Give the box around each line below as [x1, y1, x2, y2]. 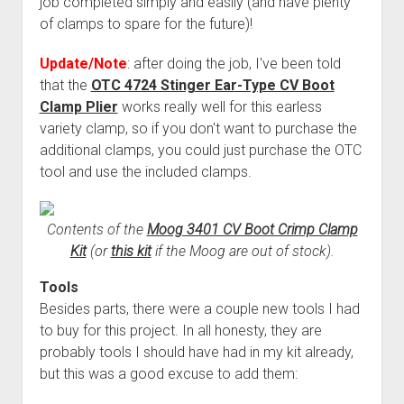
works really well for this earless [117, 97, 322, 115]
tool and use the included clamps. [39, 162, 252, 180]
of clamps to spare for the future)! [39, 14, 252, 32]
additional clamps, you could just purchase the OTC [39, 141, 362, 159]
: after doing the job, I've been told [126, 54, 341, 72]
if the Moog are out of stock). [151, 242, 335, 260]
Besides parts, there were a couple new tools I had [39, 299, 360, 317]
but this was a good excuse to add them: [39, 364, 298, 382]
